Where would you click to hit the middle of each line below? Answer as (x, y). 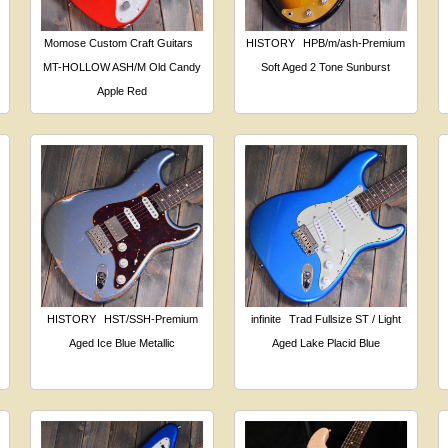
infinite (265, 319)
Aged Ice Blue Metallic (122, 343)
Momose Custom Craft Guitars (118, 43)
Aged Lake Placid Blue (325, 343)
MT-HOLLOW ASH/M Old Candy (122, 67)
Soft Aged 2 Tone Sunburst (326, 67)
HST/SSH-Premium (150, 319)
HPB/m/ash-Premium (354, 43)
